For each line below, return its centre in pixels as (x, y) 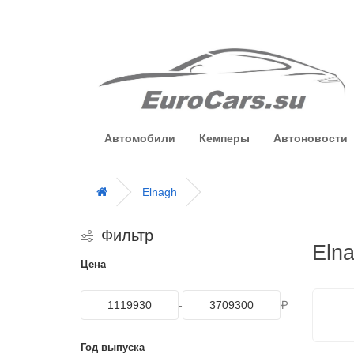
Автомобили (140, 138)
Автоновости (311, 138)
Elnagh (160, 192)
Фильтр (127, 235)
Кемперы (224, 138)
